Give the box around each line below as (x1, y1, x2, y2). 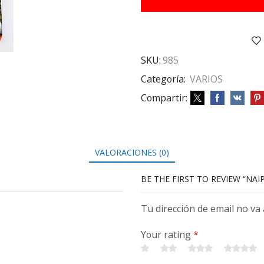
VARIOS (190, 72, 223, 86)
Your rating (141, 228, 193, 242)
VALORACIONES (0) (95, 147, 169, 159)
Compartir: (141, 91, 187, 105)
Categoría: (141, 72, 188, 86)
